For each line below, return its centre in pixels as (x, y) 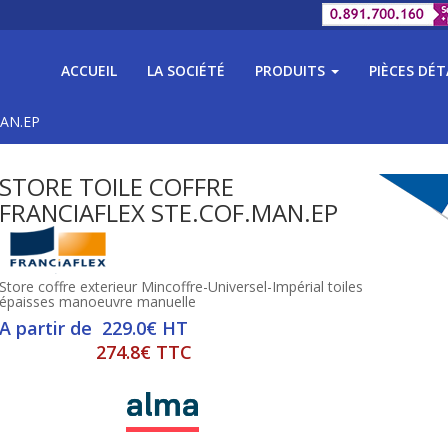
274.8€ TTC (144, 352)
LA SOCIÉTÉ (186, 70)
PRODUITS (292, 70)
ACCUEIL (89, 70)
